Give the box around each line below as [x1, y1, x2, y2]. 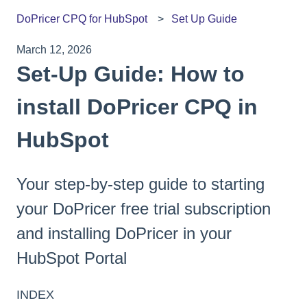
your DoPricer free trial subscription [16, 199, 271, 218]
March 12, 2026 [16, 44, 92, 56]
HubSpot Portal [16, 248, 127, 267]
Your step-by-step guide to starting [16, 174, 265, 193]
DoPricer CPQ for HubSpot [16, 13, 147, 25]
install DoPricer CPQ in [16, 95, 258, 120]
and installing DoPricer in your [16, 223, 232, 243]
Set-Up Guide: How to [16, 62, 245, 87]
